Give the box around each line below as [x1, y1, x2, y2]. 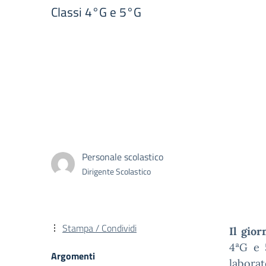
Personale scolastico [82, 149, 163, 164]
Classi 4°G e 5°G [51, 2, 141, 21]
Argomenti [51, 249, 95, 263]
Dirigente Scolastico [82, 164, 151, 178]
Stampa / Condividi [62, 221, 137, 235]
